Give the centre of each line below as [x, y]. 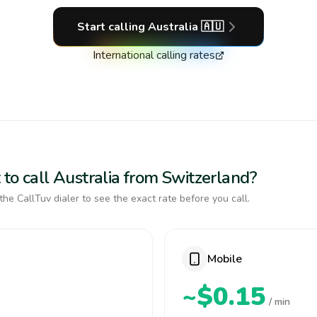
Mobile [225, 259]
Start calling [112, 27]
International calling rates [154, 55]
